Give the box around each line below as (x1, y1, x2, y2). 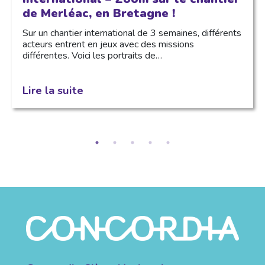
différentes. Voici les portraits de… (22, 49, 162, 62)
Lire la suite (22, 82, 83, 98)
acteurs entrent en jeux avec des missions (22, 37, 194, 51)
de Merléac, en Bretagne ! (22, 5, 175, 21)
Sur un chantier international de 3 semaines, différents (22, 26, 241, 40)
